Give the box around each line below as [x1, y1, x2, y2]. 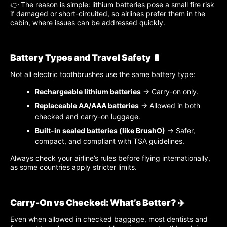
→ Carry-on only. [141, 87, 199, 96]
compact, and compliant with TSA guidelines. [35, 137, 184, 146]
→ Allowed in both [139, 101, 200, 110]
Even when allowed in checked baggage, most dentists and [10, 214, 208, 223]
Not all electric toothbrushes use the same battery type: [10, 70, 195, 79]
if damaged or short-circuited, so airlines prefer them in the [10, 9, 205, 18]
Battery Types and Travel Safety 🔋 [10, 52, 162, 63]
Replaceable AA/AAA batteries [35, 101, 139, 110]
